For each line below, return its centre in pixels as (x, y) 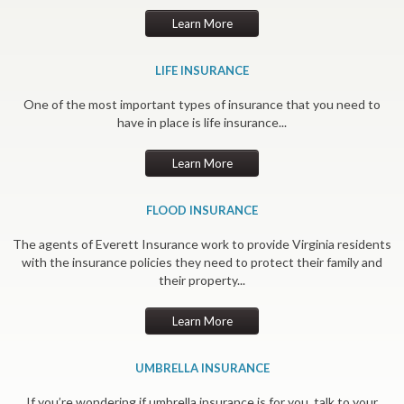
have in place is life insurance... (202, 122)
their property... (202, 280)
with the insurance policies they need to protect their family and (202, 262)
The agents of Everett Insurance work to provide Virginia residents (202, 243)
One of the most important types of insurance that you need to (202, 104)
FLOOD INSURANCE (202, 210)
